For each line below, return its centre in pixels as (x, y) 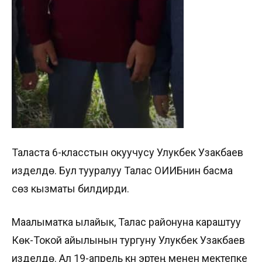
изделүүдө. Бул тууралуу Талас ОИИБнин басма (122, 170)
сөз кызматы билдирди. (70, 189)
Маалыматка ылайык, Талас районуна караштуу (126, 222)
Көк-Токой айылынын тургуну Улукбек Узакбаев (128, 240)
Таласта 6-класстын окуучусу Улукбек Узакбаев (127, 152)
